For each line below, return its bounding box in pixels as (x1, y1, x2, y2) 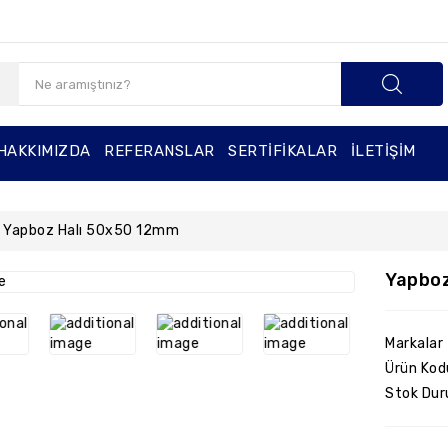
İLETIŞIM (350, 142, 416, 160)
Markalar (385, 335, 444, 352)
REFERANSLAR (104, 142, 215, 160)
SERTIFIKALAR (228, 142, 338, 160)
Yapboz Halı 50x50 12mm (3, 222, 179, 239)
